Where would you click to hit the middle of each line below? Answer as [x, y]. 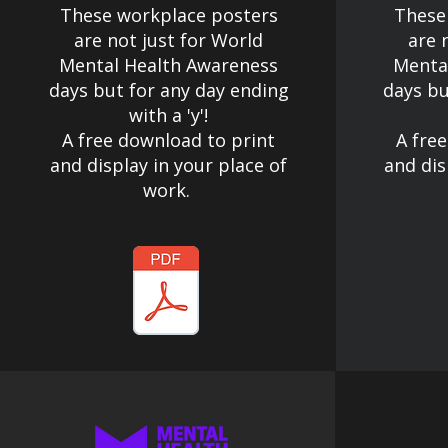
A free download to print [168, 140]
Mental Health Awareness [168, 65]
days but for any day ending [168, 90]
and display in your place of [168, 165]
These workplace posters [168, 15]
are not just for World [168, 40]
